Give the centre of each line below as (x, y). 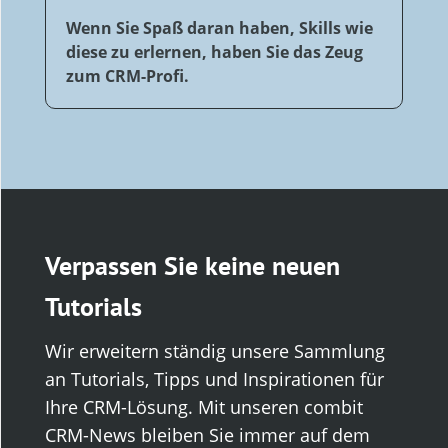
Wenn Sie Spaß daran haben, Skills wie (219, 27)
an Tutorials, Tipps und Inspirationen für (214, 378)
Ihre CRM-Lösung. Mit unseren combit (203, 406)
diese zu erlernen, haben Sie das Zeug (214, 51)
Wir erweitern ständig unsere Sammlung (214, 350)
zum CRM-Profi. (127, 75)
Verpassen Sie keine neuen (192, 265)
